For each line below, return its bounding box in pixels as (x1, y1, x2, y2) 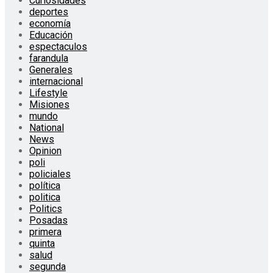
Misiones (29, 98, 69, 110)
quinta (29, 237, 55, 249)
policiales (29, 168, 71, 180)
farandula (29, 52, 68, 64)
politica (29, 191, 60, 203)
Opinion (29, 144, 62, 157)
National (29, 121, 64, 133)
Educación (29, 29, 73, 41)
